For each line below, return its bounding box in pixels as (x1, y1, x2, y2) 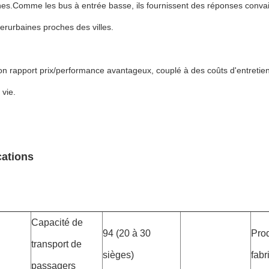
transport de (31, 239, 82, 249)
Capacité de (31, 217, 83, 228)
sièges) (103, 250, 134, 260)
